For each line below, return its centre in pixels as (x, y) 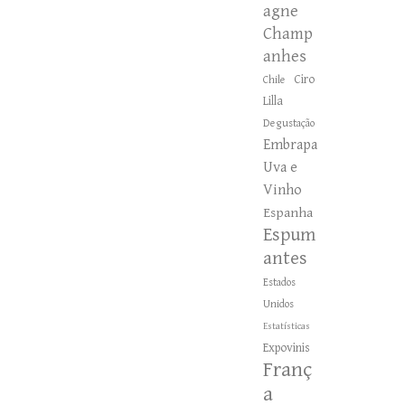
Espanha (288, 212)
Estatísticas (287, 326)
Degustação (289, 123)
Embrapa (290, 145)
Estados (279, 282)
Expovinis (287, 348)
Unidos (278, 304)
